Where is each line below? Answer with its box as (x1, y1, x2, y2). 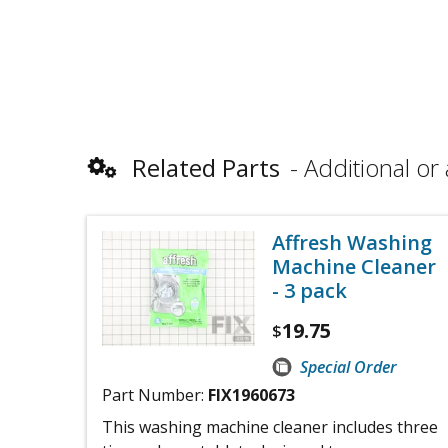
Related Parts (132, 151, 280, 184)
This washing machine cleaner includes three (102, 416, 438, 438)
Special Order (300, 356, 397, 378)
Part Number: (102, 384, 208, 406)
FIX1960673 (208, 384, 295, 406)
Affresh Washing (272, 229, 432, 256)
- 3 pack (272, 277, 347, 304)
